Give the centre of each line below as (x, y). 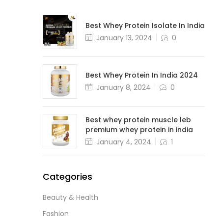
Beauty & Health (70, 197)
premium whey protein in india (139, 129)
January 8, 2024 (124, 87)
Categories (68, 176)
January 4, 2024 (124, 142)
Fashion (56, 213)
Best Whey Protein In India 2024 (142, 75)
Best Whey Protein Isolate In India (145, 25)
